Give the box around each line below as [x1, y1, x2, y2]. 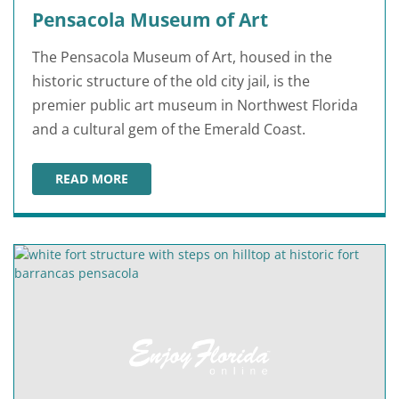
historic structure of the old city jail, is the [32, 71, 310, 92]
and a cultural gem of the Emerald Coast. [32, 119, 305, 140]
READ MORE [55, 170, 128, 188]
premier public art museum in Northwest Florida [32, 95, 358, 116]
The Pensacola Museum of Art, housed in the [32, 47, 332, 68]
